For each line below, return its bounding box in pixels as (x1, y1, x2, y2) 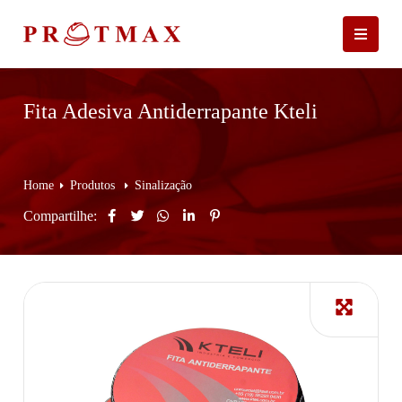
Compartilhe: (23, 209, 97, 224)
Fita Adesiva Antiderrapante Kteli (23, 100, 318, 124)
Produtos (70, 179, 118, 193)
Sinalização (135, 179, 192, 193)
